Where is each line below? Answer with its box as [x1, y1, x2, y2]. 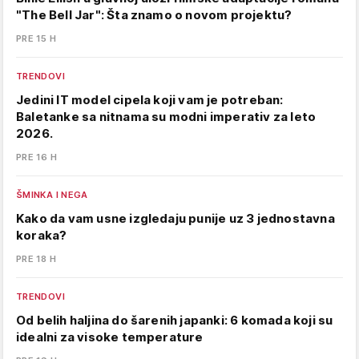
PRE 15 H [16, 33, 56, 44]
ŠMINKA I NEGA [16, 189, 88, 200]
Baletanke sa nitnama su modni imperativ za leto [16, 109, 317, 124]
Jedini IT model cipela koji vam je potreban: [16, 92, 284, 107]
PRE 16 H [16, 151, 57, 163]
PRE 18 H [16, 253, 56, 264]
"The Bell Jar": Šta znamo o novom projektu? [16, 7, 292, 22]
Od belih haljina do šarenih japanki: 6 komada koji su [16, 313, 333, 328]
